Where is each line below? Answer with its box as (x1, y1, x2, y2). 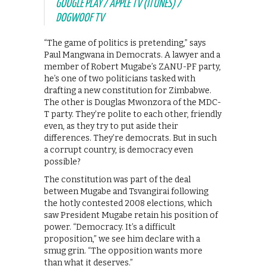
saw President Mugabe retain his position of (44, 210, 218, 221)
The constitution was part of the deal (44, 175, 191, 185)
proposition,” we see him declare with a (44, 234, 200, 245)
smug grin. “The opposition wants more (44, 246, 202, 256)
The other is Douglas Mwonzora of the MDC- (44, 97, 221, 108)
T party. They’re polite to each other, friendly (44, 109, 221, 120)
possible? (44, 157, 81, 167)
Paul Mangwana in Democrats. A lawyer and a (44, 50, 220, 61)
